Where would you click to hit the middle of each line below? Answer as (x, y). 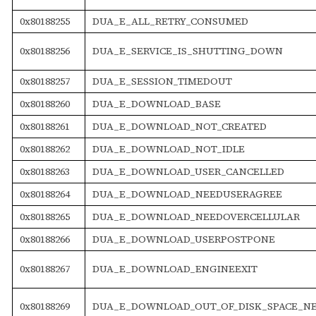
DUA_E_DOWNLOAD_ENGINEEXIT (175, 268)
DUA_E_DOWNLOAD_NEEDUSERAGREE (187, 194)
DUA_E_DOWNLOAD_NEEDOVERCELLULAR (196, 216)
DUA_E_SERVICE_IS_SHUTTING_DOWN (187, 50)
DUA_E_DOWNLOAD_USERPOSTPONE (183, 239)
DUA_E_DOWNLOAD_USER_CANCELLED (188, 171)
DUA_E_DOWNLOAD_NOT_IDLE (168, 148)
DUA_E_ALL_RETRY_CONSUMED (170, 21)
